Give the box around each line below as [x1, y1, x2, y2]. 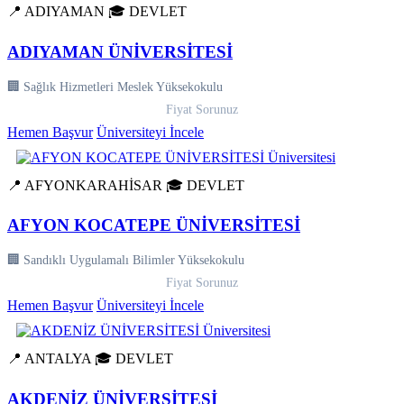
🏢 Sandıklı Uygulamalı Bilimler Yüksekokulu [7, 252, 244, 268]
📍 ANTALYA [7, 351, 91, 367]
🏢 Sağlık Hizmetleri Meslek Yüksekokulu [7, 78, 223, 94]
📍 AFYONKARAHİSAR [7, 177, 162, 193]
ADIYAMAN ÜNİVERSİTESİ [7, 41, 233, 61]
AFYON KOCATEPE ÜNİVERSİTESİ [7, 216, 300, 235]
